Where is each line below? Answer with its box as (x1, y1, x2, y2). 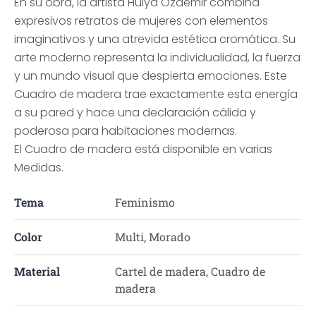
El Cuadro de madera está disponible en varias (14, 141, 272, 157)
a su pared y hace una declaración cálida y (14, 104, 256, 121)
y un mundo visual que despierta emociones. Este (14, 68, 287, 84)
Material (14, 264, 60, 279)
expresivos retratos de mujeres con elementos (14, 13, 268, 29)
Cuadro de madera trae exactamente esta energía (14, 86, 298, 102)
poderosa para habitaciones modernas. (14, 123, 237, 139)
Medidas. (14, 159, 63, 176)
